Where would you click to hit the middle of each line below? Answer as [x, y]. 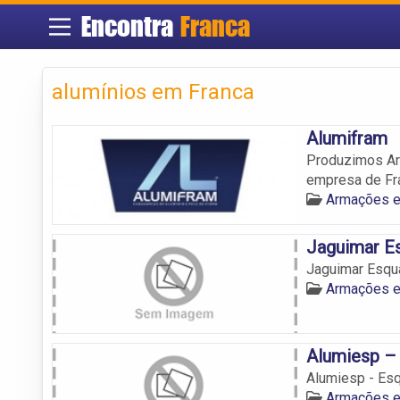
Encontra [130, 26]
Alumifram [346, 138]
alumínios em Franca [153, 92]
